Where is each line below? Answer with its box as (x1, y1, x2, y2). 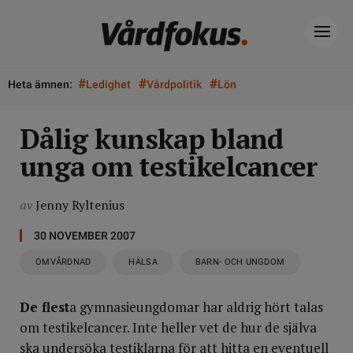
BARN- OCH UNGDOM (195, 257, 285, 267)
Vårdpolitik (147, 78, 202, 91)
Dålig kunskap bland (20, 121, 284, 157)
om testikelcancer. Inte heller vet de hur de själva (20, 318, 317, 336)
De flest (20, 298, 69, 316)
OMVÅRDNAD (35, 257, 91, 267)
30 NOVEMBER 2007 (34, 229, 136, 242)
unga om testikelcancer (20, 148, 318, 184)
